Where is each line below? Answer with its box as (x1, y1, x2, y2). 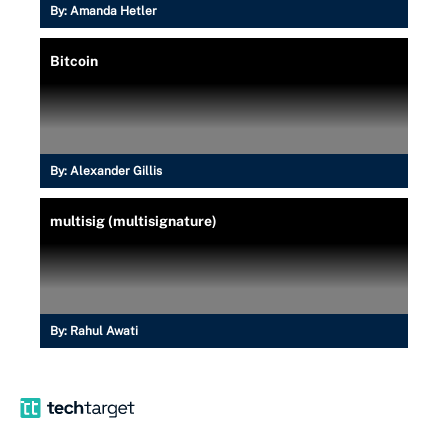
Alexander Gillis (70, 163, 162, 178)
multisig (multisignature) (50, 212, 217, 229)
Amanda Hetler (70, 3, 157, 18)
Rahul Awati (70, 323, 138, 338)
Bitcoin (50, 52, 98, 69)
